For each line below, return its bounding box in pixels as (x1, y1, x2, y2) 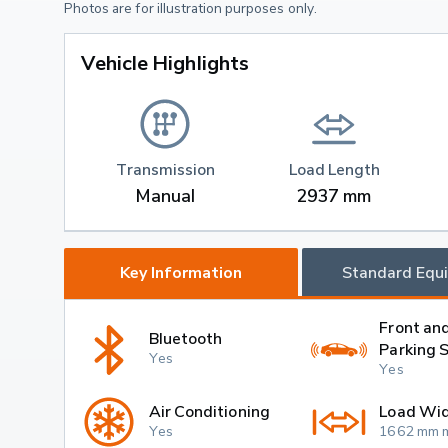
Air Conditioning (149, 400, 270, 421)
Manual (135, 185, 196, 207)
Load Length (288, 159, 380, 180)
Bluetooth (149, 328, 223, 349)
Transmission (115, 159, 216, 180)
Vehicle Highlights (81, 50, 249, 75)
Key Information (119, 262, 242, 283)
